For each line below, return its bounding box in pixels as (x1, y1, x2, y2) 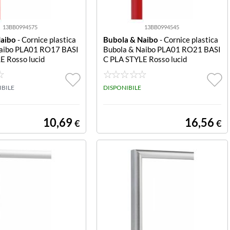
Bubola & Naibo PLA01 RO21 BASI (103, 45, 221, 54)
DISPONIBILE (103, 84, 141, 91)
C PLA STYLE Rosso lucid (103, 54, 187, 64)
